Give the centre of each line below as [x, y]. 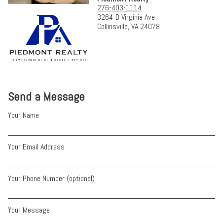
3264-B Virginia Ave [126, 17]
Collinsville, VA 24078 [129, 27]
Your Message [29, 210]
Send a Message [47, 96]
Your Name [24, 115]
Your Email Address [37, 147]
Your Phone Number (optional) [52, 179]
